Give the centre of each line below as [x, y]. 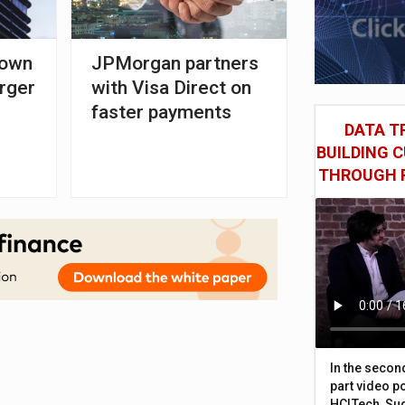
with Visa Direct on [172, 87]
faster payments [162, 112]
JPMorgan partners [175, 63]
